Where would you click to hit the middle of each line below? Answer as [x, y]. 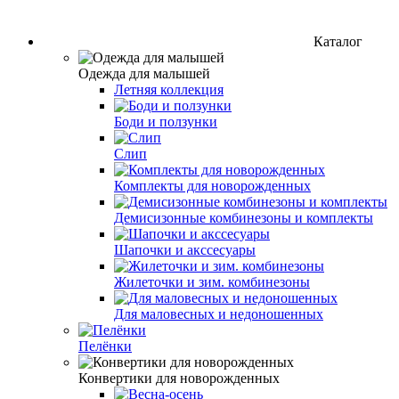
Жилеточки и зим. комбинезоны [212, 281]
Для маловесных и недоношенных [219, 313]
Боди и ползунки [166, 121]
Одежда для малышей [144, 73]
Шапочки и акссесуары [185, 249]
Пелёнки [105, 346]
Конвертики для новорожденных [179, 378]
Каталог [338, 41]
